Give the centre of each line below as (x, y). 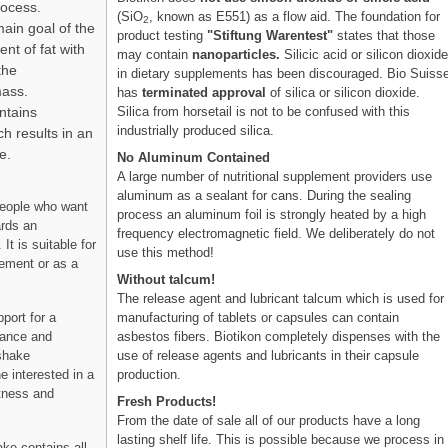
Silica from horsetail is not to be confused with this (264, 111)
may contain (155, 54)
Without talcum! (166, 279)
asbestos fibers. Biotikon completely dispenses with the (279, 336)
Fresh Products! (167, 401)
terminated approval (204, 92)
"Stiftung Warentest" (270, 35)
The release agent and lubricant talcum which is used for (281, 298)
